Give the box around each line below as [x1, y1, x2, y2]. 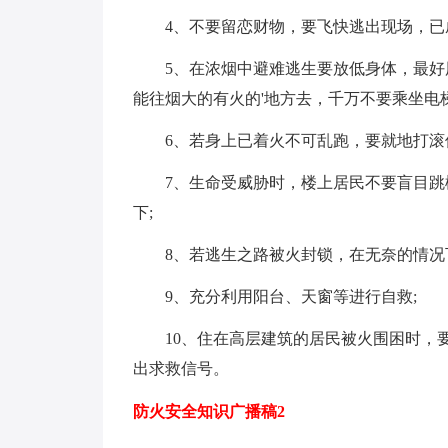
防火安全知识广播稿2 [132, 402, 285, 420]
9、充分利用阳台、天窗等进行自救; [164, 287, 417, 305]
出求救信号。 [132, 359, 229, 377]
